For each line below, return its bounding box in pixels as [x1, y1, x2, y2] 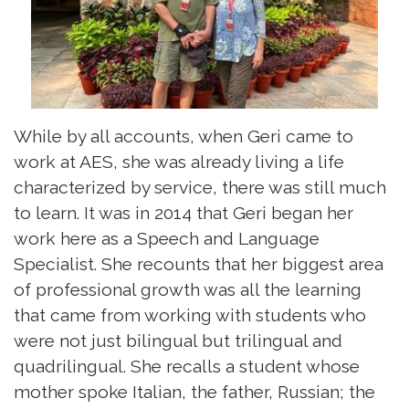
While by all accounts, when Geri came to [14, 126, 353, 147]
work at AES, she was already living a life [14, 152, 344, 173]
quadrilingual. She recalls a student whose [14, 356, 360, 377]
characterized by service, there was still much [14, 177, 386, 198]
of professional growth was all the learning [14, 279, 362, 300]
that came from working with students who [14, 305, 366, 326]
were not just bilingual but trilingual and [14, 330, 342, 351]
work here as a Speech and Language [14, 228, 320, 249]
